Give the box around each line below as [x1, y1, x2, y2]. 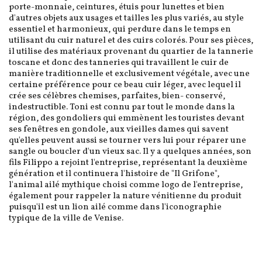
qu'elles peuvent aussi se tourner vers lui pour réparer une [9, 135, 246, 147]
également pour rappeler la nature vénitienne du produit [9, 190, 242, 203]
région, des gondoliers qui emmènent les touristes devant [9, 112, 244, 125]
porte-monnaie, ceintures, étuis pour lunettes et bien [9, 1, 225, 14]
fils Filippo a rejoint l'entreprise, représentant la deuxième [9, 157, 247, 170]
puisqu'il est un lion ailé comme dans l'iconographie [9, 201, 222, 214]
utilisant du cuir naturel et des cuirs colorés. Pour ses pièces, [9, 35, 253, 47]
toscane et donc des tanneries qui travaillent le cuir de [9, 57, 229, 70]
